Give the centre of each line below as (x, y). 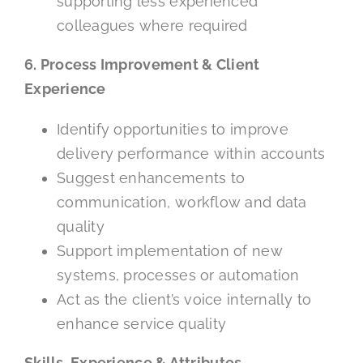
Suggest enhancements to (151, 177)
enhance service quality (141, 323)
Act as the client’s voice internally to (184, 299)
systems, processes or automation (178, 275)
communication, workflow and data (181, 202)
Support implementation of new (169, 250)
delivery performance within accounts (191, 153)
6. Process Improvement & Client (142, 64)
